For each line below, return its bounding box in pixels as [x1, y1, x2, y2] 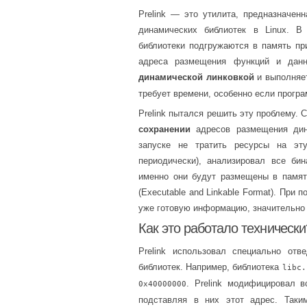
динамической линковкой [138, 71, 254, 82]
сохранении [138, 124, 191, 135]
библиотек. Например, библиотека [138, 261, 282, 272]
